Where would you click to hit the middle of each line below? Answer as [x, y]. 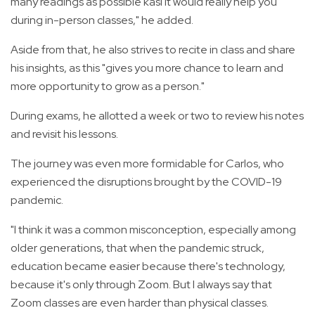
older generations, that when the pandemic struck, [137, 248]
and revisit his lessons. [64, 134]
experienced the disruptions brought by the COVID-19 [146, 182]
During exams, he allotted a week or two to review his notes [157, 116]
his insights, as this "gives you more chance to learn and [147, 68]
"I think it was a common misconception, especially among [153, 230]
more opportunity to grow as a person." [108, 86]
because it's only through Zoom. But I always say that [141, 285]
